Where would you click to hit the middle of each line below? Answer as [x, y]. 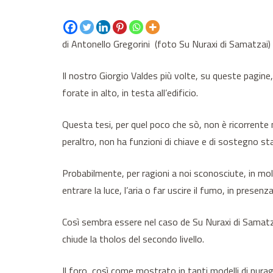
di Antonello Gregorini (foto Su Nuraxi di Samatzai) [166, 44]
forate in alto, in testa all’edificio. [130, 93]
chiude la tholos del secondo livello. [133, 239]
